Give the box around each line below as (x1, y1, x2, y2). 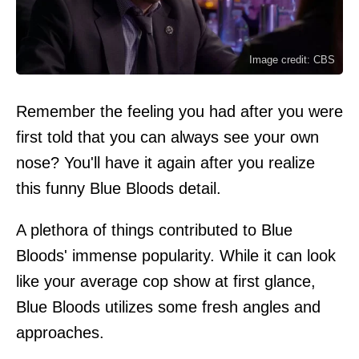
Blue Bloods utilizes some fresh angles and (16, 297, 321, 316)
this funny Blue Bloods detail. (16, 179, 221, 197)
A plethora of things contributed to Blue (16, 220, 292, 239)
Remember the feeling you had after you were (16, 102, 343, 120)
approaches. (16, 323, 104, 341)
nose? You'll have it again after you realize (16, 153, 315, 171)
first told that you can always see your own (16, 127, 319, 146)
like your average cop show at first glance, (16, 272, 316, 290)
